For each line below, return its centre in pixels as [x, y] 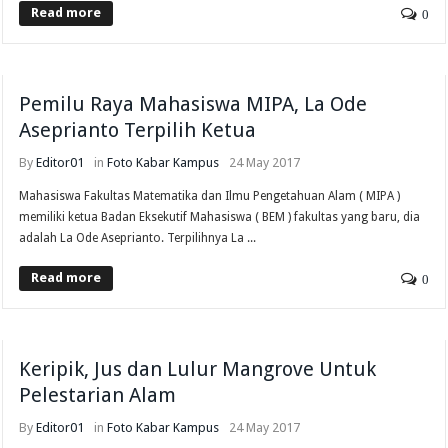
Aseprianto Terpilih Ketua [138, 129]
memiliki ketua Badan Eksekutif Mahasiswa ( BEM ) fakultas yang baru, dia [220, 216]
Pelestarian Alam [98, 394]
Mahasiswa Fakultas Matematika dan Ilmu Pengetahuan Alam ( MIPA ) [210, 195]
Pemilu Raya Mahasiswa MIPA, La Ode [193, 103]
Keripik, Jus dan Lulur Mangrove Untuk [198, 368]
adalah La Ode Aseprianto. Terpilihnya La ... [138, 237]
